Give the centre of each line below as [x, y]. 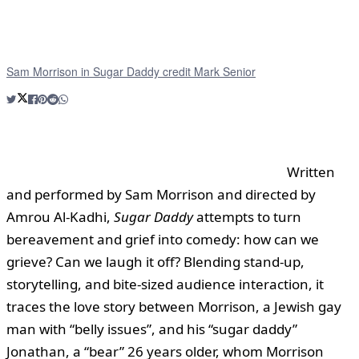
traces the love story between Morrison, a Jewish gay [174, 306]
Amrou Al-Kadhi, [60, 216]
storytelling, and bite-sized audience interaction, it [165, 284]
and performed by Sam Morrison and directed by [161, 194]
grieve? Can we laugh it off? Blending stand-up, [155, 261]
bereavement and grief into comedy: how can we [163, 239]
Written [311, 171]
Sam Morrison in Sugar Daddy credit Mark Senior [131, 71]
